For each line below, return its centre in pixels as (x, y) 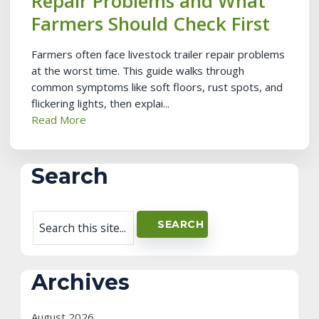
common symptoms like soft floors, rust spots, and (157, 87)
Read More (59, 120)
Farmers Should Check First (151, 23)
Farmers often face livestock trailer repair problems (158, 54)
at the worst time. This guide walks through (138, 70)
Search (70, 176)
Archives (80, 282)
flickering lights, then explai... (100, 103)
